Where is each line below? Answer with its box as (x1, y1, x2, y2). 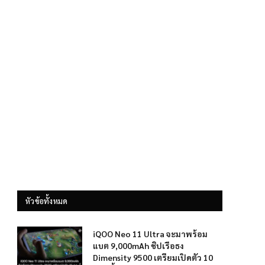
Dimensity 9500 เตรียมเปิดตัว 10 (93, 252, 213, 263)
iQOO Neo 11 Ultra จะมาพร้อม (93, 228, 208, 239)
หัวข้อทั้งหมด (25, 196, 68, 206)
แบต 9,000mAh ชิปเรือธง (93, 240, 184, 251)
